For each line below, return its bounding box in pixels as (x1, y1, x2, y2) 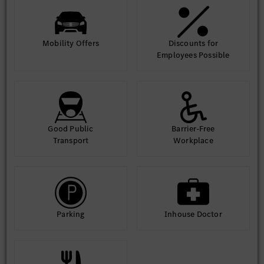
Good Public (48, 123, 94, 134)
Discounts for (168, 38, 219, 49)
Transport (52, 135, 89, 146)
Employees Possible (157, 49, 230, 61)
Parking (57, 209, 85, 220)
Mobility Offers (42, 38, 99, 49)
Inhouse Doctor (164, 209, 222, 220)
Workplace (173, 135, 213, 146)
